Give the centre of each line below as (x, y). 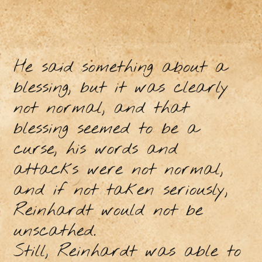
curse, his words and (95, 149)
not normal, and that (101, 108)
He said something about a (120, 67)
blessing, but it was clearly (121, 88)
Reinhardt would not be (108, 211)
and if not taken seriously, (120, 190)
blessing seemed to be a (106, 129)
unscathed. (54, 231)
